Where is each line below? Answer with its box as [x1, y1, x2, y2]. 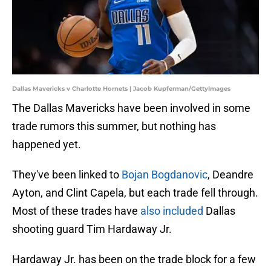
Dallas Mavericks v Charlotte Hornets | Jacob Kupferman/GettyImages [12, 85, 230, 93]
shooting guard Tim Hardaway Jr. [12, 223, 172, 236]
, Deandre [207, 168, 253, 181]
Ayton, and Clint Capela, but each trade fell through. [12, 186, 258, 200]
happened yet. [12, 138, 81, 151]
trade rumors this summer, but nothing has [12, 120, 216, 133]
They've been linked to [12, 168, 122, 181]
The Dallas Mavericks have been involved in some [12, 102, 250, 115]
